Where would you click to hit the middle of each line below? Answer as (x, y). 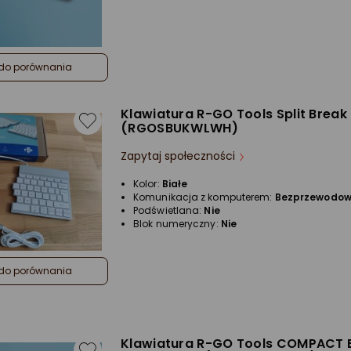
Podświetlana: (169, 210)
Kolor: (148, 184)
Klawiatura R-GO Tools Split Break (234, 114)
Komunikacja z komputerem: (204, 197)
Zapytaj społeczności (178, 156)
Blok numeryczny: (177, 224)
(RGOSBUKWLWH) (179, 128)
